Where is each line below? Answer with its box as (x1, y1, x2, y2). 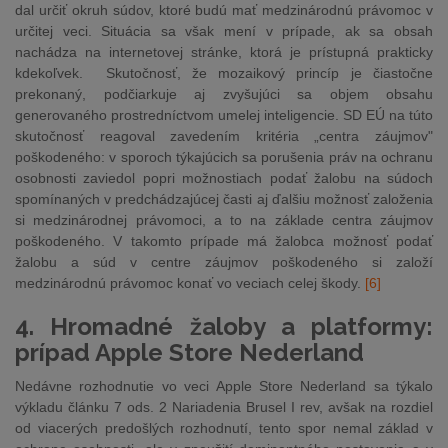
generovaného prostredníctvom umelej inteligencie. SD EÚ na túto (15, 107, 433, 123)
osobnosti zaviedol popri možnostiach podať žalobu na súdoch (15, 170, 433, 186)
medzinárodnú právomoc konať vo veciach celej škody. (15, 275, 365, 291)
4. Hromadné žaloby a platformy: (15, 312, 433, 341)
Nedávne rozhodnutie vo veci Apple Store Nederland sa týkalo (15, 378, 433, 394)
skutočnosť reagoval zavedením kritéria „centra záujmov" (15, 128, 433, 144)
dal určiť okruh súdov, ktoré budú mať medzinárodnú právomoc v (15, 2, 433, 18)
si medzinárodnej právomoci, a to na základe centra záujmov (15, 212, 433, 228)
